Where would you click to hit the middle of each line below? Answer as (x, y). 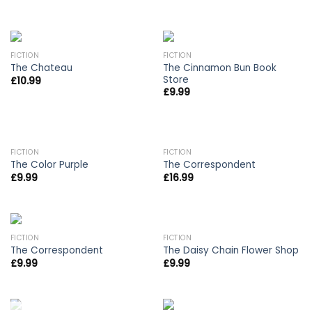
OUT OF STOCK (232, 153)
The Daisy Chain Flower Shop (231, 251)
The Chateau (41, 68)
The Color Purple (49, 165)
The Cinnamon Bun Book (219, 68)
